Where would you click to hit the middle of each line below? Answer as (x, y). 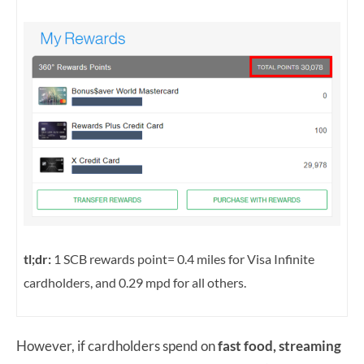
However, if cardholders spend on (117, 346)
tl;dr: (37, 258)
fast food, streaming (279, 346)
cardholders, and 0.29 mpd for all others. (135, 282)
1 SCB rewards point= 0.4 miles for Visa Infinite (183, 258)
